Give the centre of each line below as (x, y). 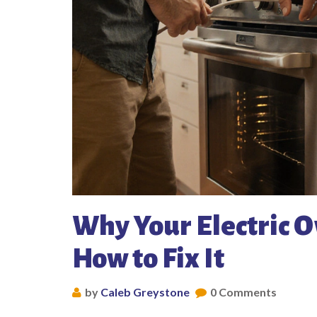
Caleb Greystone (145, 292)
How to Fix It (148, 258)
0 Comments (243, 292)
